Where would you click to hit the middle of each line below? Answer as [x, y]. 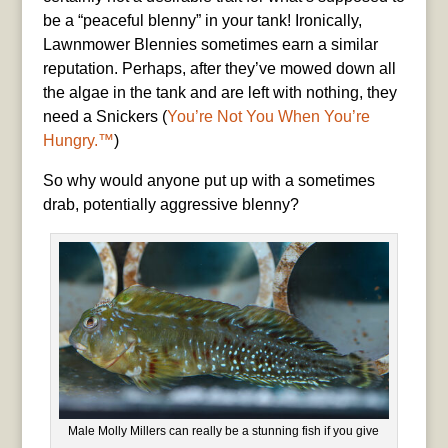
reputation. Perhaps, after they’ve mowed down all [219, 68]
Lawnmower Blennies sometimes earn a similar [210, 44]
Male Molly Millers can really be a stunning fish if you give [224, 431]
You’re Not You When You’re [268, 116]
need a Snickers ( [104, 116]
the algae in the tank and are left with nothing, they [219, 92]
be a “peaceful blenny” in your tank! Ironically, [202, 20]
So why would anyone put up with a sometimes [208, 180]
